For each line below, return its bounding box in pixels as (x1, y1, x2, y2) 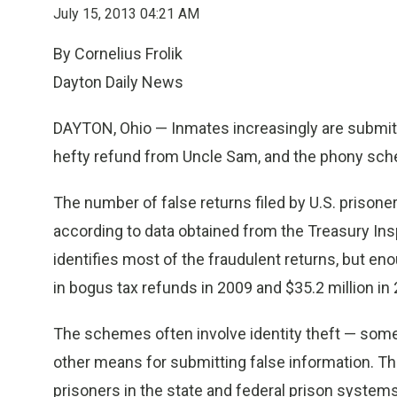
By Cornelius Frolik (53, 44, 183, 63)
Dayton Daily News (53, 73, 183, 91)
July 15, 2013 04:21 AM (53, 5, 199, 22)
